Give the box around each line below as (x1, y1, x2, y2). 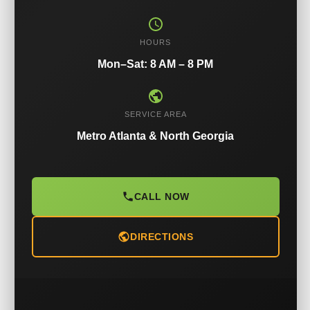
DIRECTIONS (130, 230, 193, 242)
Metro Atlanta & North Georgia (77, 129, 234, 142)
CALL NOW (134, 190, 190, 202)
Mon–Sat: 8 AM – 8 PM (98, 57, 213, 70)
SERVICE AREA (124, 109, 187, 118)
